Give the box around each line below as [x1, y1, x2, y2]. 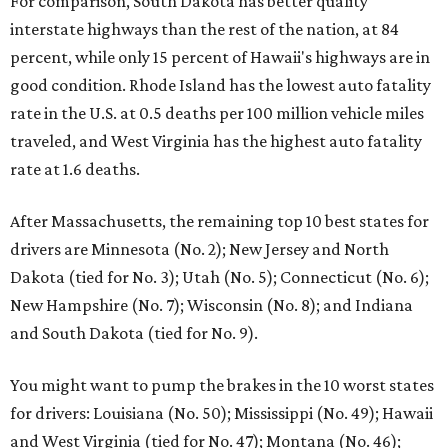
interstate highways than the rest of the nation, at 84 [10, 19, 399, 39]
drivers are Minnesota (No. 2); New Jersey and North [10, 239, 389, 259]
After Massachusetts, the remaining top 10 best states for [10, 211, 429, 231]
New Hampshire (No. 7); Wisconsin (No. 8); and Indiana [10, 295, 413, 315]
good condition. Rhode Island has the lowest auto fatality [10, 75, 431, 95]
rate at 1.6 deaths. [10, 159, 140, 179]
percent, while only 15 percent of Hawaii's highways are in [10, 47, 430, 67]
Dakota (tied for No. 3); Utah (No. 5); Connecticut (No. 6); [10, 267, 429, 287]
